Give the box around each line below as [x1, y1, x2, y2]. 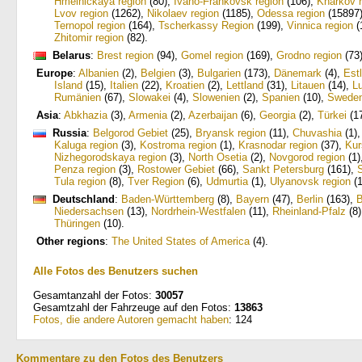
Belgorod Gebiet [93, 127, 168, 139]
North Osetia [188, 151, 247, 163]
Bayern [236, 193, 269, 205]
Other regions [36, 235, 105, 247]
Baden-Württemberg [121, 193, 214, 205]
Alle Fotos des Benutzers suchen [33, 265, 198, 277]
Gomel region [181, 49, 243, 61]
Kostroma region [140, 139, 217, 151]
